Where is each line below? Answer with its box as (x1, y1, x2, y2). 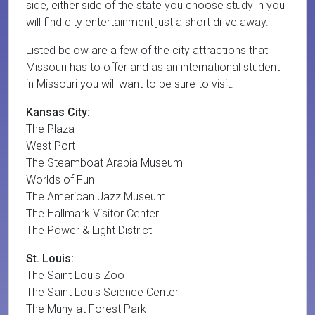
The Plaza (26, 122, 75, 136)
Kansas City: (26, 105, 90, 119)
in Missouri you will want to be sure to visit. (26, 77, 233, 91)
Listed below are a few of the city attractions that (26, 44, 268, 57)
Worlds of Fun (26, 173, 94, 186)
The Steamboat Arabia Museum (26, 156, 183, 169)
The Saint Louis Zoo (26, 269, 124, 282)
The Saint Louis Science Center (26, 285, 179, 299)
